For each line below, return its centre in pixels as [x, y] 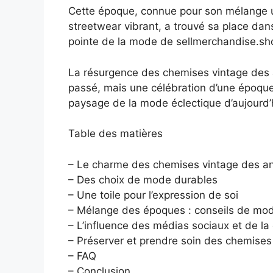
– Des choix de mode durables [143, 179]
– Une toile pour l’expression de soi [153, 195]
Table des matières [115, 134]
